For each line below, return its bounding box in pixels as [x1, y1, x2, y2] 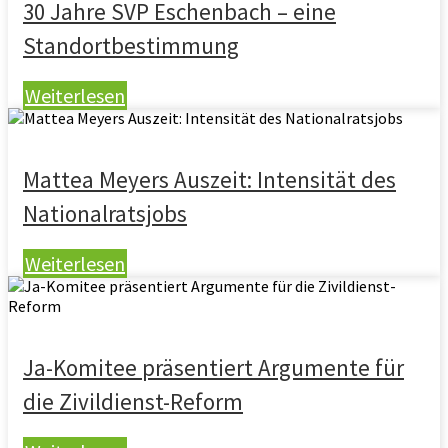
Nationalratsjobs [23, 199, 187, 228]
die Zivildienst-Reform [23, 387, 243, 416]
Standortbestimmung [23, 31, 239, 60]
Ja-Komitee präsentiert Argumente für [23, 353, 404, 382]
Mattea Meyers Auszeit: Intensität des [23, 165, 396, 194]
